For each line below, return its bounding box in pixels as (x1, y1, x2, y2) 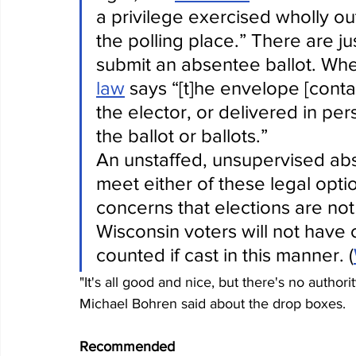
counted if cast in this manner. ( (96, 243, 354, 265)
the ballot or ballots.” (96, 124, 268, 146)
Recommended (79, 338, 175, 354)
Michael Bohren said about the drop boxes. (79, 295, 346, 311)
